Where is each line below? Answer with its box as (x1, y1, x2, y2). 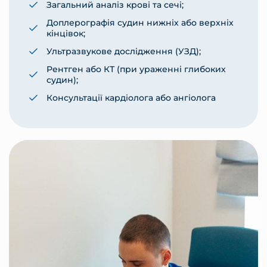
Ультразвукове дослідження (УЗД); (46, 46, 201, 57)
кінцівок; (46, 28, 85, 39)
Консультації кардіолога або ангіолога (46, 92, 216, 104)
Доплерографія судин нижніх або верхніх (46, 17, 234, 29)
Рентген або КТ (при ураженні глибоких (46, 64, 226, 75)
